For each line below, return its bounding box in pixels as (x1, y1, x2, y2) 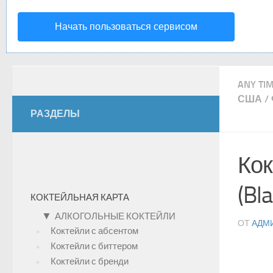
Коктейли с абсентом (51, 225, 138, 236)
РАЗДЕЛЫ (30, 108, 80, 119)
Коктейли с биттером (51, 241, 138, 252)
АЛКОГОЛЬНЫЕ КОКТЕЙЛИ (55, 211, 175, 222)
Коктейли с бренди (51, 256, 129, 267)
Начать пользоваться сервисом (55, 21, 197, 32)
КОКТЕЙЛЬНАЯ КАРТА (30, 192, 129, 203)
